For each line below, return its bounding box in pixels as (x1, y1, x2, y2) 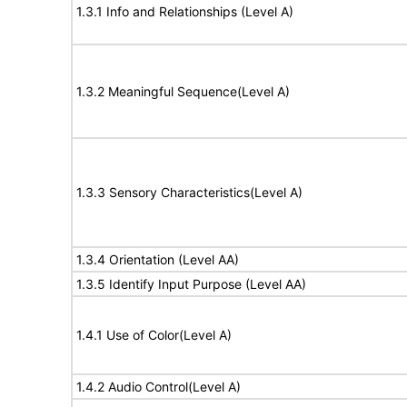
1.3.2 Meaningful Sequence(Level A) (76, 84, 290, 99)
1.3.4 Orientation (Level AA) (76, 252, 239, 267)
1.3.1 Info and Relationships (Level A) (76, 4, 293, 19)
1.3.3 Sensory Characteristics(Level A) (76, 184, 303, 200)
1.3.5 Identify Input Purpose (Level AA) (76, 276, 306, 292)
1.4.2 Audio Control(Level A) (76, 379, 241, 394)
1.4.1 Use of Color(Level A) (76, 327, 232, 342)
